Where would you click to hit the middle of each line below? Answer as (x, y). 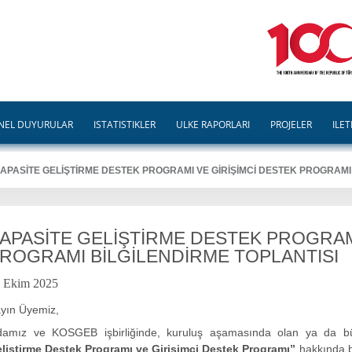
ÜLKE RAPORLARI (213, 125)
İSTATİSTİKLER (125, 125)
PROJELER (291, 125)
